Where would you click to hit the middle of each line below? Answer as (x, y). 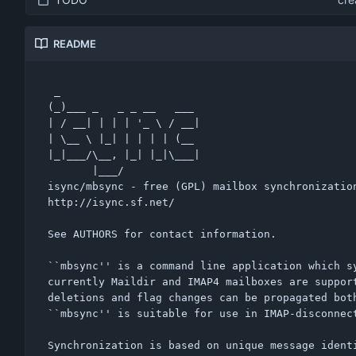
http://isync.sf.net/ (111, 202)
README (75, 44)
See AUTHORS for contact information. (162, 234)
